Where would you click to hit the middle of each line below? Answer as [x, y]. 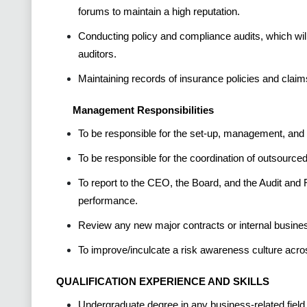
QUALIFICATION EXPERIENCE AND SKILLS [163, 281]
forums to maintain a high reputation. [159, 11]
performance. [108, 200]
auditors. [97, 53]
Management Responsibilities [143, 110]
